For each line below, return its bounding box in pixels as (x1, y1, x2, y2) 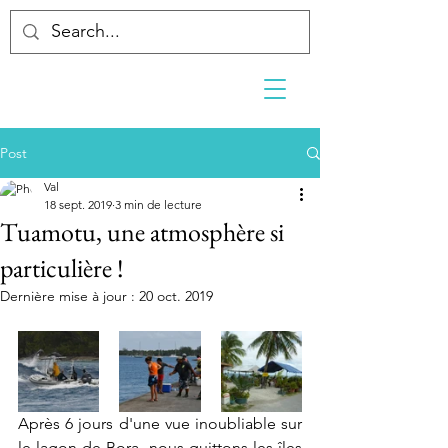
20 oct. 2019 (139, 287, 213, 305)
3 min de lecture (115, 197, 202, 212)
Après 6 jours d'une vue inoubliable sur (18, 414, 302, 433)
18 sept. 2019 (44, 197, 112, 212)
